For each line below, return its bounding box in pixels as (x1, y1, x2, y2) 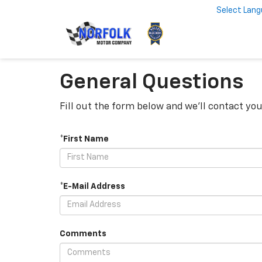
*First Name (60, 135, 109, 143)
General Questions (60, 72, 243, 93)
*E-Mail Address (60, 182, 125, 191)
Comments (60, 229, 106, 238)
